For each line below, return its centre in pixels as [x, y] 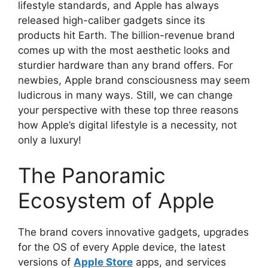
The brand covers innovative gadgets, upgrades [133, 232]
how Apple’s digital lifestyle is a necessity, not [127, 125]
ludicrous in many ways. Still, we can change [125, 95]
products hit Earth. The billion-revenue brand [127, 35]
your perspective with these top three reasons [128, 110]
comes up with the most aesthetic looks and [124, 50]
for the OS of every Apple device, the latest [122, 247]
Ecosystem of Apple [116, 200]
